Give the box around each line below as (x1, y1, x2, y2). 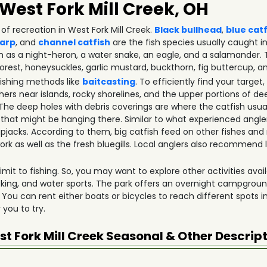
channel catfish (38, 36, 111, 48)
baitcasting (82, 76, 136, 88)
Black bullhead (154, 24, 222, 36)
